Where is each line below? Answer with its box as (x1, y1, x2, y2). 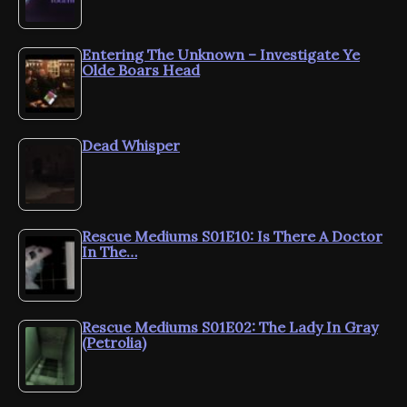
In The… (82, 243, 137, 262)
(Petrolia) (82, 333, 146, 352)
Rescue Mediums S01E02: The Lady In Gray (82, 318, 378, 337)
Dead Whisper (82, 136, 180, 155)
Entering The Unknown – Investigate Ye (82, 45, 360, 65)
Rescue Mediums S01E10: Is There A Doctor (82, 227, 382, 246)
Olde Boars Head (82, 61, 200, 80)
